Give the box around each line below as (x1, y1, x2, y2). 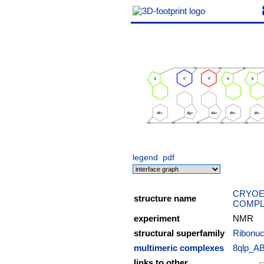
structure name (134, 193, 196, 203)
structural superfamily (134, 228, 225, 238)
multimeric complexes (134, 243, 224, 253)
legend (133, 153, 158, 162)
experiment (134, 213, 180, 223)
